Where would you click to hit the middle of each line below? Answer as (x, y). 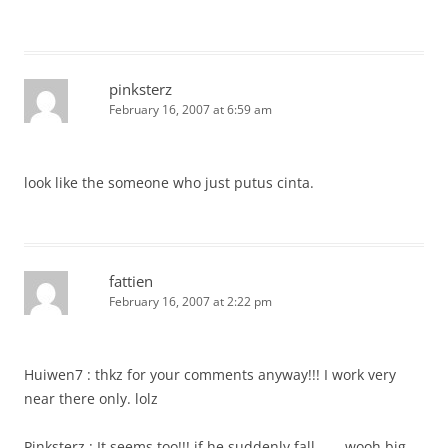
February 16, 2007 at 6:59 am (190, 109)
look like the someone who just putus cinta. (169, 182)
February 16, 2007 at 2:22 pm (190, 301)
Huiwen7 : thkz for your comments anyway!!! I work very (210, 374)
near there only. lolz (91, 398)
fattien (131, 281)
